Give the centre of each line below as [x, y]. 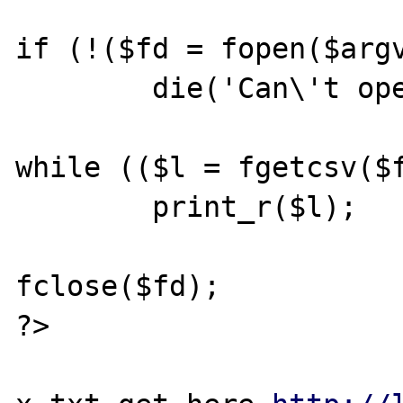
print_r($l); [84, 206]
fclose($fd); [118, 286]
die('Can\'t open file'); [84, 88]
